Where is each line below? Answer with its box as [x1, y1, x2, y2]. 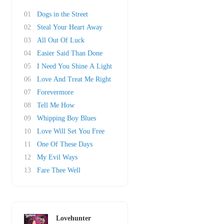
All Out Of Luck [37, 36, 84, 44]
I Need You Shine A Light [37, 62, 112, 70]
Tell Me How [37, 101, 74, 109]
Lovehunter [56, 214, 91, 222]
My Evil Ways [37, 153, 77, 161]
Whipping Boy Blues [37, 114, 96, 122]
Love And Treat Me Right [37, 75, 111, 83]
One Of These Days [37, 140, 92, 148]
